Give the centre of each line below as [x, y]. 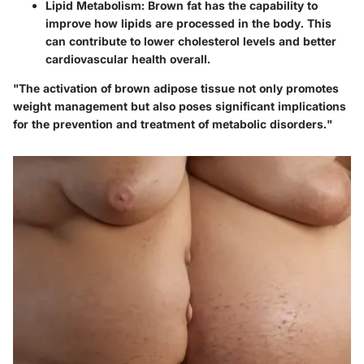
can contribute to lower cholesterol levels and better [191, 41]
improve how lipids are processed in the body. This [188, 23]
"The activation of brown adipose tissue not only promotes [176, 88]
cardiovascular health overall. [128, 58]
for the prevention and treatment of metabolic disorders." [173, 123]
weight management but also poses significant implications [180, 106]
